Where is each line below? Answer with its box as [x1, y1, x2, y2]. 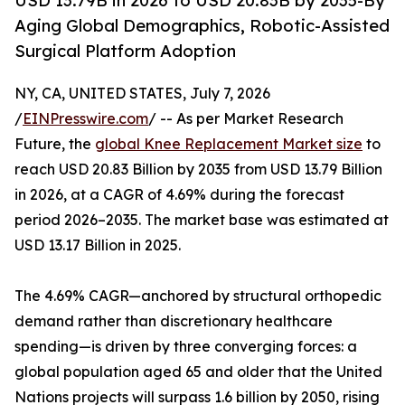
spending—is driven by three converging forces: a [14, 337, 357, 356]
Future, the [14, 135, 95, 154]
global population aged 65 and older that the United [14, 363, 382, 381]
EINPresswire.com [23, 109, 148, 128]
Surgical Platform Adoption [14, 41, 236, 61]
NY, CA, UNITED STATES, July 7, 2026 [14, 84, 270, 103]
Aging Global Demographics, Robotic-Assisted [14, 15, 390, 36]
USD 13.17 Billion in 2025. [14, 236, 181, 255]
